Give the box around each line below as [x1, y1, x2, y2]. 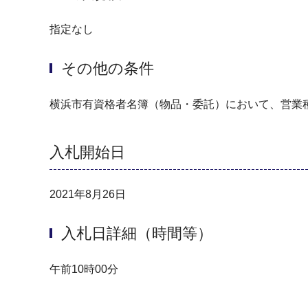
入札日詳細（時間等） [61, 225, 212, 243]
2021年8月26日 [49, 188, 126, 201]
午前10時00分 [49, 263, 118, 276]
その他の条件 [61, 59, 154, 77]
